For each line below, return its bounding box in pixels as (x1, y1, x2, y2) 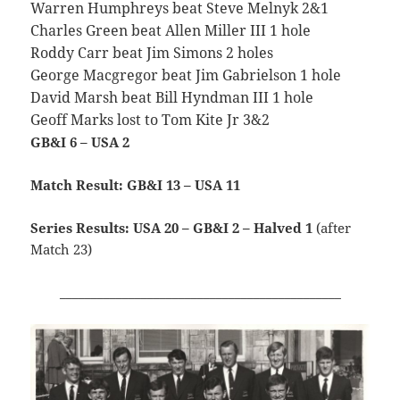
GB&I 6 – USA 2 (30, 133, 130, 152)
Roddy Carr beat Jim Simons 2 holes (30, 43, 274, 63)
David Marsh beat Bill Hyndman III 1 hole (30, 87, 314, 108)
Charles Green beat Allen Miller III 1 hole (30, 21, 312, 41)
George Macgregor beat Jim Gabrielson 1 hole (30, 65, 342, 86)
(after (312, 219, 352, 237)
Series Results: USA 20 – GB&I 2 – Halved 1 (30, 219, 313, 237)
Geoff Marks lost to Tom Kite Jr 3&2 (30, 110, 271, 130)
